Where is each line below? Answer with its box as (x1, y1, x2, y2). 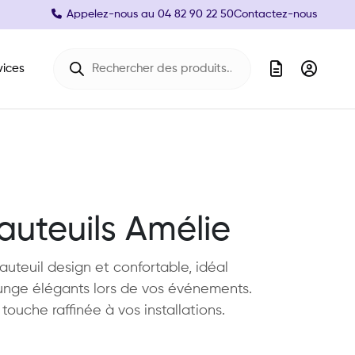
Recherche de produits (52, 47, 188, 60)
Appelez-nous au (67, 9, 158, 20)
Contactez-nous (234, 9, 317, 20)
